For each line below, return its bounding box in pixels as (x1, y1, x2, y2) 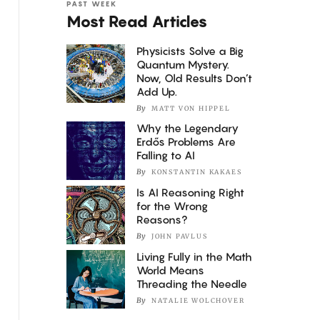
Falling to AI (136, 148, 196, 161)
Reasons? (136, 212, 188, 226)
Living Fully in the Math (136, 249, 253, 263)
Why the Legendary (136, 121, 239, 134)
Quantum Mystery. (136, 57, 230, 71)
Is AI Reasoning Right (136, 185, 245, 199)
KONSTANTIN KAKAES (151, 168, 242, 176)
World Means (136, 263, 205, 276)
